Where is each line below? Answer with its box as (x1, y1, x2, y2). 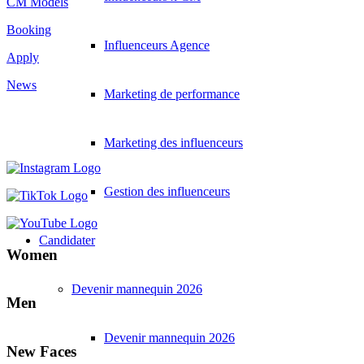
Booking (6, 23, 51, 37)
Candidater (39, 232, 95, 247)
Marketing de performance (104, 86, 240, 101)
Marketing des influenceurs (104, 135, 243, 149)
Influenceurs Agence (104, 37, 210, 52)
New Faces (6, 342, 76, 360)
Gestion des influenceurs (104, 184, 230, 198)
